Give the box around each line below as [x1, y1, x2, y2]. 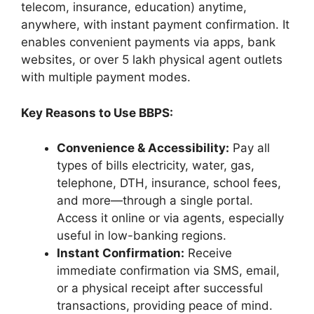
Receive [184, 246, 232, 261]
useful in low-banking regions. [57, 228, 226, 243]
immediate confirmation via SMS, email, [57, 264, 280, 278]
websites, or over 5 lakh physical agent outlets [21, 53, 282, 67]
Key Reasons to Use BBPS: [21, 105, 173, 120]
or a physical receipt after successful [57, 281, 263, 296]
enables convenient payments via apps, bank [21, 35, 275, 50]
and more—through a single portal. [57, 193, 253, 208]
